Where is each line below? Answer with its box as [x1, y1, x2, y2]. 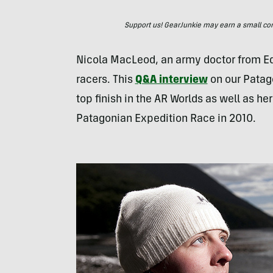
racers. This [76, 75, 135, 86]
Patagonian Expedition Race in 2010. [76, 114, 256, 125]
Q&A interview [135, 75, 208, 86]
